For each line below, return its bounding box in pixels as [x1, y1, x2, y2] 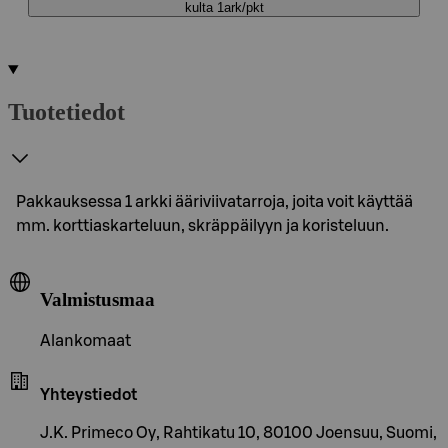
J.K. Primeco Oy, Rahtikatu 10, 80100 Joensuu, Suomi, [40, 425, 437, 442]
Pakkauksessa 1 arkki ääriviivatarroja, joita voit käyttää [16, 193, 413, 210]
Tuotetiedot [8, 98, 125, 125]
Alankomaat [40, 333, 131, 350]
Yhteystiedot [40, 387, 137, 404]
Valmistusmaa [40, 288, 155, 310]
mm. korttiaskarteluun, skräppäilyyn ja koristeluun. [16, 217, 389, 234]
